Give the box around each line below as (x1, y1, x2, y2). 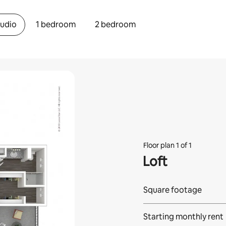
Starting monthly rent (143, 211, 223, 222)
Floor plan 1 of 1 (143, 141, 192, 150)
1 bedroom (36, 19, 76, 30)
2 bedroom (95, 19, 136, 30)
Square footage (143, 185, 202, 195)
